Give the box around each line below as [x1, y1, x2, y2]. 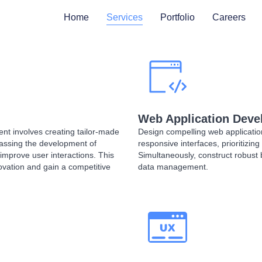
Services [106, 12, 143, 22]
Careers [212, 12, 246, 22]
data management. [138, 162, 208, 171]
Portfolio [160, 12, 195, 22]
